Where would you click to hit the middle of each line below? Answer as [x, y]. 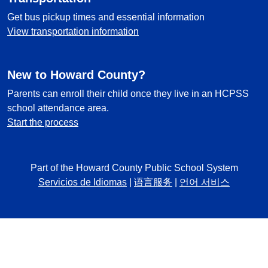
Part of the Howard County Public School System [134, 168]
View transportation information [73, 31]
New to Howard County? [76, 75]
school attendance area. [58, 108]
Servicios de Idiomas [83, 182]
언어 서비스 [205, 182]
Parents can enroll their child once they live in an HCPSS [128, 94]
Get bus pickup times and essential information [106, 17]
